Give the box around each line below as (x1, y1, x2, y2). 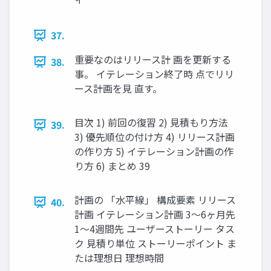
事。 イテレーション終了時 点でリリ (74, 67, 234, 82)
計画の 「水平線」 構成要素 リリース (74, 192, 236, 207)
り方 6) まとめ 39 (74, 158, 150, 174)
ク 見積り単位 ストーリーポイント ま (74, 236, 237, 251)
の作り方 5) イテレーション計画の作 (74, 144, 233, 159)
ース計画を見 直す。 (74, 81, 162, 96)
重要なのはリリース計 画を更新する (74, 52, 231, 67)
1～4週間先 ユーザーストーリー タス (74, 221, 235, 237)
